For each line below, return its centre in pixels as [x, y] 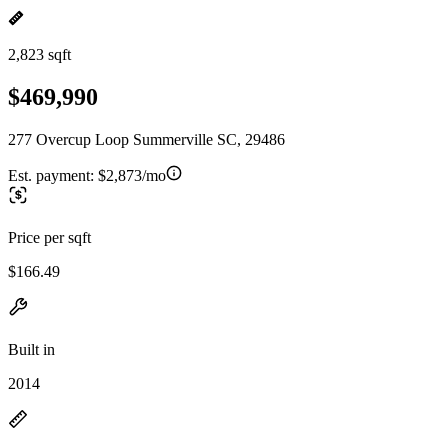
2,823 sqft [39, 54]
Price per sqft [49, 237]
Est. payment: [53, 175]
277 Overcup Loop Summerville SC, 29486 [146, 139]
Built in [31, 349]
